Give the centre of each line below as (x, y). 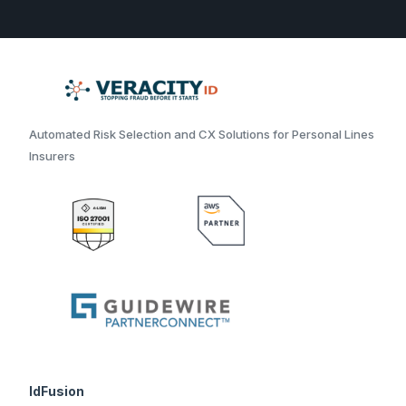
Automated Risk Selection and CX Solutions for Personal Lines (202, 135)
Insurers (53, 156)
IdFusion (57, 391)
